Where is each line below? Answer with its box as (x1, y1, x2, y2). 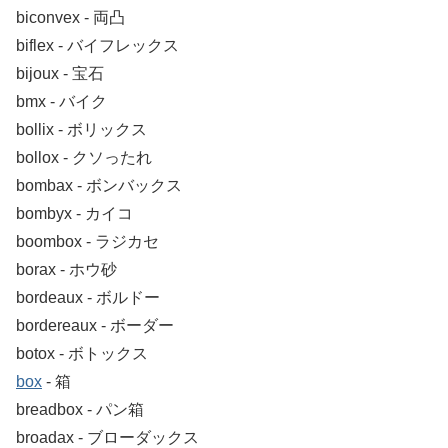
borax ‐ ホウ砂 (16, 261, 117, 279)
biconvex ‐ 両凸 (16, 9, 125, 27)
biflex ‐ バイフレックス (16, 37, 179, 55)
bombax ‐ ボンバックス (16, 177, 182, 195)
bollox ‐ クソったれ (16, 149, 152, 167)
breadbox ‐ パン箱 (16, 401, 144, 419)
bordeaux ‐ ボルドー (16, 289, 160, 307)
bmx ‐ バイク (16, 93, 107, 111)
